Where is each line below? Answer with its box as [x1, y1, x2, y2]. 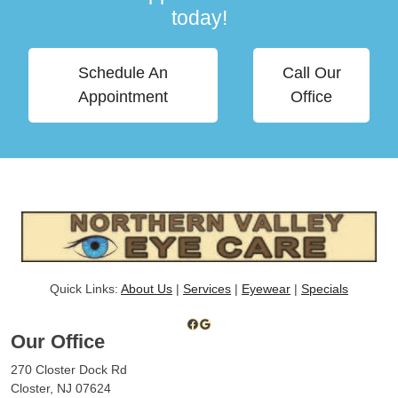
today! [171, 5, 227, 29]
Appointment [78, 87, 169, 106]
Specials [301, 281, 348, 296]
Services [183, 281, 231, 296]
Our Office [11, 330, 105, 353]
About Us [121, 281, 172, 296]
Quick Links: [50, 281, 121, 296]
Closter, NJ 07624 [11, 380, 111, 395]
